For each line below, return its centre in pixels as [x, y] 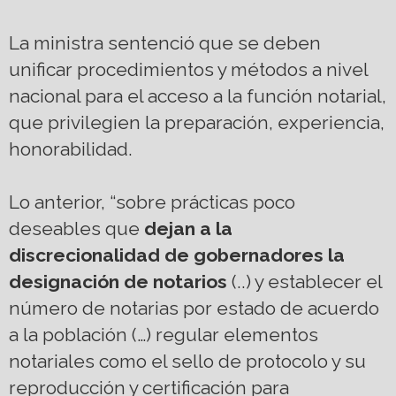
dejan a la [186, 229]
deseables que [74, 229]
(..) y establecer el [305, 282]
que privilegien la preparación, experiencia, [197, 123]
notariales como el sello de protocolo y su [187, 362]
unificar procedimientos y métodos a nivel [188, 70]
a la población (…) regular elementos [164, 335]
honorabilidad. [71, 149]
